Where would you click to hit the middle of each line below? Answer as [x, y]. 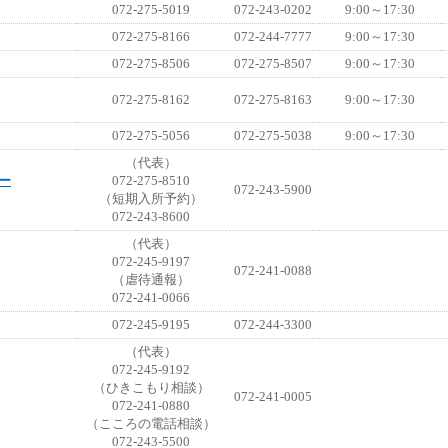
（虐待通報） [151, 279]
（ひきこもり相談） [151, 387]
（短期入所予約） [151, 198]
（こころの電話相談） [151, 423]
